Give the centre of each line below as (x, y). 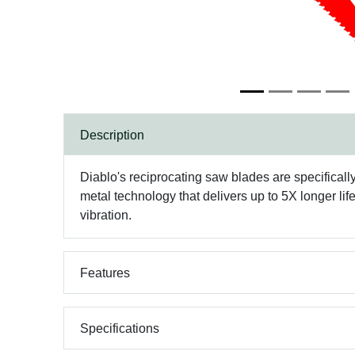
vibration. (106, 215)
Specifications (120, 328)
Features (105, 273)
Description (112, 135)
